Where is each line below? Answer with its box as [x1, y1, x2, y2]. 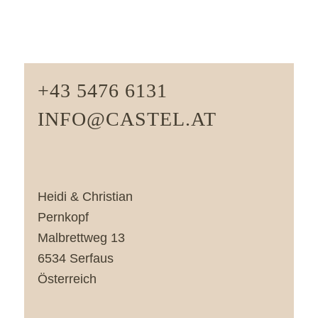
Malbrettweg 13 [37, 231, 125, 246]
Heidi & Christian [37, 190, 133, 204]
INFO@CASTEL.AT [37, 108, 216, 131]
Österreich [37, 272, 97, 287]
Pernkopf [37, 210, 89, 225]
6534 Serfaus [37, 251, 114, 266]
